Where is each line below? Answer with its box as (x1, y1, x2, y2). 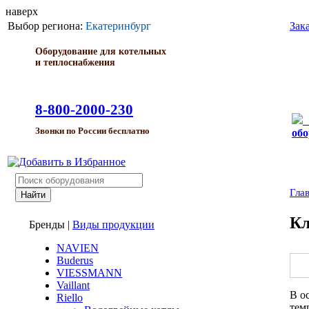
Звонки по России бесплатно (35, 126, 150, 136)
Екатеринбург (86, 20, 151, 32)
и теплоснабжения (35, 57, 115, 68)
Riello (57, 292, 83, 303)
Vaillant (57, 279, 90, 291)
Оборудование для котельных (35, 46, 166, 57)
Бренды (29, 219, 65, 230)
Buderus (57, 255, 93, 266)
